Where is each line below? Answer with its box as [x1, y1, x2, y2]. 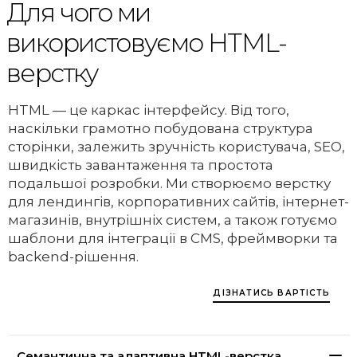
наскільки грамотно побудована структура [8, 120, 313, 136]
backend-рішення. [8, 248, 139, 265]
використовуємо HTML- [6, 27, 287, 59]
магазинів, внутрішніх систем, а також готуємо [8, 211, 337, 228]
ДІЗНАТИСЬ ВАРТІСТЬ [213, 287, 330, 298]
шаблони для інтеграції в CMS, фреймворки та [8, 229, 338, 246]
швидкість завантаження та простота [8, 156, 273, 173]
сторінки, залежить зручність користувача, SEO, [8, 138, 345, 155]
